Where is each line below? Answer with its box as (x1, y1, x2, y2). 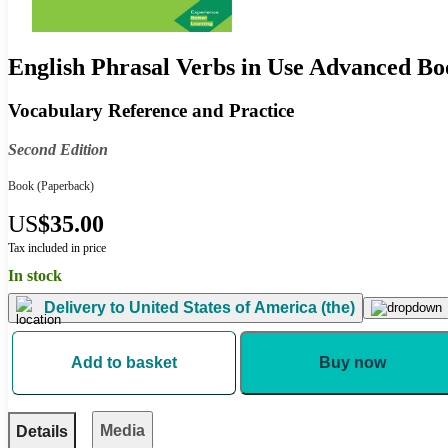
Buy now (318, 353, 386, 371)
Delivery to (44, 299, 125, 317)
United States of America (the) (125, 299, 355, 317)
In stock (8, 266, 62, 284)
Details (16, 422, 68, 440)
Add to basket (71, 353, 177, 371)
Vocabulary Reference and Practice (8, 99, 294, 121)
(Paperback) (34, 178, 94, 193)
